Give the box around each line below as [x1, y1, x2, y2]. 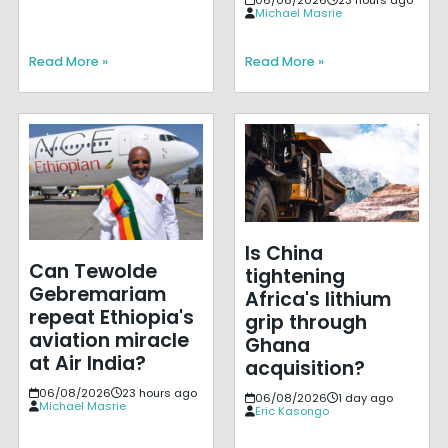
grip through [244, 309, 367, 337]
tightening [244, 263, 345, 291]
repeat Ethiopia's [28, 303, 194, 331]
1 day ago [337, 390, 393, 407]
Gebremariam [28, 280, 166, 308]
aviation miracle [28, 326, 189, 354]
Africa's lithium [244, 286, 391, 314]
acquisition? [244, 355, 365, 383]
